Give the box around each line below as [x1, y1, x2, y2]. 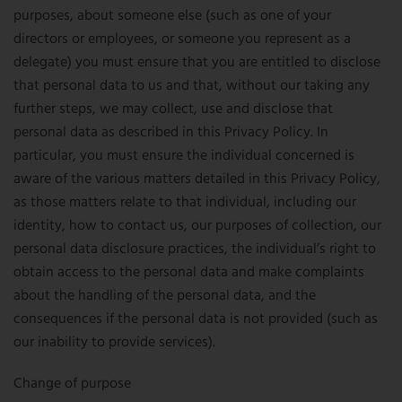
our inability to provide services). [13, 331, 215, 354]
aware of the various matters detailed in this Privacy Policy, [13, 168, 380, 191]
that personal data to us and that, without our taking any [13, 74, 370, 98]
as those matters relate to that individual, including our [13, 191, 356, 214]
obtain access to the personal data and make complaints [13, 261, 364, 284]
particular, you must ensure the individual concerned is [13, 144, 354, 168]
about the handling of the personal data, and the [13, 284, 316, 308]
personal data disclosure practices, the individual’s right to [13, 238, 376, 261]
